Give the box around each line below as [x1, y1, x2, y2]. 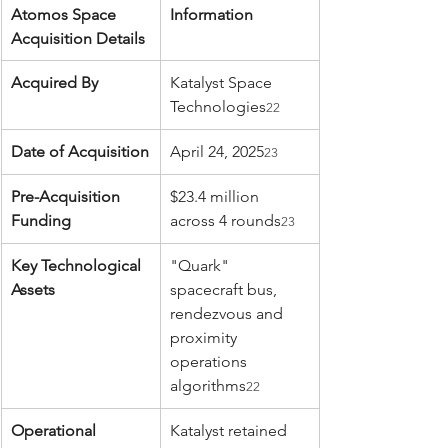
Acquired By [11, 72, 98, 92]
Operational [11, 420, 100, 440]
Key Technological [11, 255, 145, 275]
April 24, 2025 [170, 141, 264, 161]
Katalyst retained [170, 420, 291, 440]
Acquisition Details [11, 28, 145, 48]
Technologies [170, 96, 266, 116]
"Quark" [170, 255, 233, 275]
